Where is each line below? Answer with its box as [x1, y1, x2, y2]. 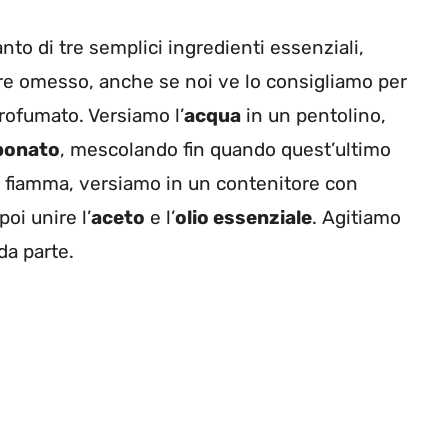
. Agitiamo [312, 205, 401, 229]
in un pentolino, [241, 103, 386, 127]
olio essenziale [175, 205, 312, 229]
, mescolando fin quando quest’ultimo [60, 137, 391, 161]
